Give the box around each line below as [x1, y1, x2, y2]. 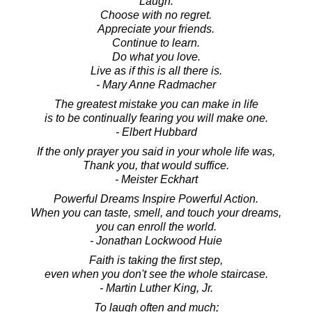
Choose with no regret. [100, 8, 212, 21]
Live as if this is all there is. [90, 64, 222, 77]
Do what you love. [111, 50, 201, 63]
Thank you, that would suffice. [83, 159, 229, 171]
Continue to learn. [112, 36, 200, 49]
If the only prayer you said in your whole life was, [37, 145, 275, 157]
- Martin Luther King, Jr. [99, 281, 213, 294]
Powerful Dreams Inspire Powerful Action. [54, 192, 258, 205]
